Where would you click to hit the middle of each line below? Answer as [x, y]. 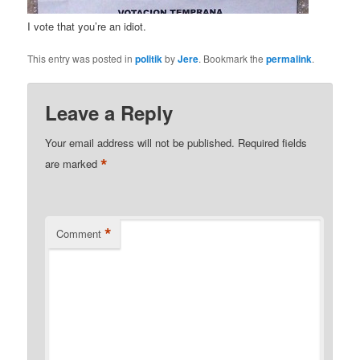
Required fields [273, 143]
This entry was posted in [82, 58]
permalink [289, 58]
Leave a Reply [109, 113]
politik [149, 58]
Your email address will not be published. [140, 143]
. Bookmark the [233, 58]
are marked [73, 164]
